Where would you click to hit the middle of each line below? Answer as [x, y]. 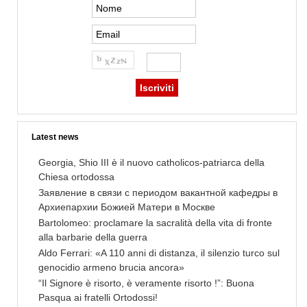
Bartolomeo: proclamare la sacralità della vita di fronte [155, 223]
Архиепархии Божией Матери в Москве [127, 207]
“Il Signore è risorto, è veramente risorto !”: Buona [146, 283]
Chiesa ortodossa [76, 177]
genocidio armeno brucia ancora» [111, 268]
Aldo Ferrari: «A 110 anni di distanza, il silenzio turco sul [159, 253]
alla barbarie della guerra [93, 237]
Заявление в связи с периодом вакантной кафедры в [158, 193]
